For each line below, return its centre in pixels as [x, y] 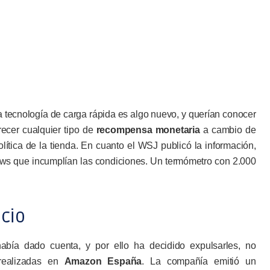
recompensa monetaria [148, 130]
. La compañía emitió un [199, 261]
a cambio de [228, 130]
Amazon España [103, 261]
